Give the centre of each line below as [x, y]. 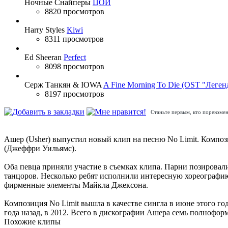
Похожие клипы [32, 222]
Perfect [75, 57]
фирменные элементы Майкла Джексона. [76, 185]
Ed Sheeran [43, 57]
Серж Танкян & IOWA [63, 84]
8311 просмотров [74, 39]
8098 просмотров [75, 66]
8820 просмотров [75, 11]
